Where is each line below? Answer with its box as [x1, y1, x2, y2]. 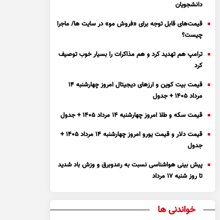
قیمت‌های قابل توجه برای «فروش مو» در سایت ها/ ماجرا [57, 19, 203, 29]
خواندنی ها [158, 203, 196, 217]
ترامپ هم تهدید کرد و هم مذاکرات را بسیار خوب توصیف [58, 50, 203, 59]
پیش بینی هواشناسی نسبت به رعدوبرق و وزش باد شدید [58, 160, 203, 170]
